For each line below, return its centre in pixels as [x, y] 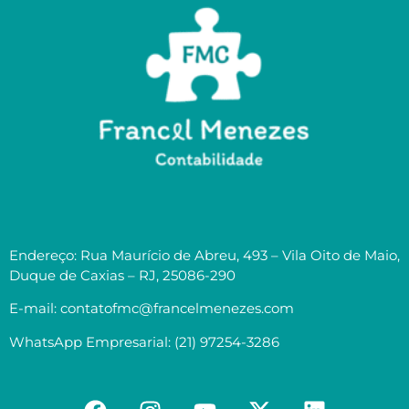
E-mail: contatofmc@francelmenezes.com [152, 309]
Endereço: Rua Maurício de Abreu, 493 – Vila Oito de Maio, [204, 256]
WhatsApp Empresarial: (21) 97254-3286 [144, 341]
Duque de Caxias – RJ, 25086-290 [122, 276]
